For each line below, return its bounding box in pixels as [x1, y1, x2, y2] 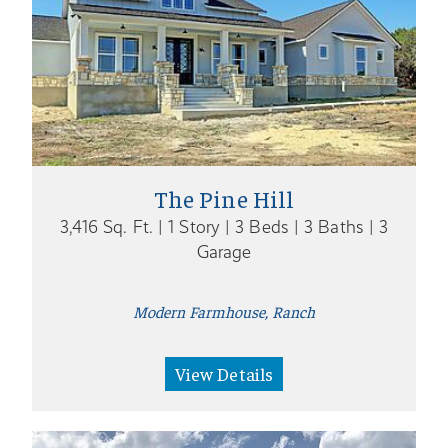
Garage [196, 240, 252, 263]
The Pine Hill [153, 182, 295, 213]
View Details [174, 361, 274, 385]
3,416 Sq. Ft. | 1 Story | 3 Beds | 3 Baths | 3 [59, 215, 389, 238]
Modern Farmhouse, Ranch [132, 300, 316, 321]
